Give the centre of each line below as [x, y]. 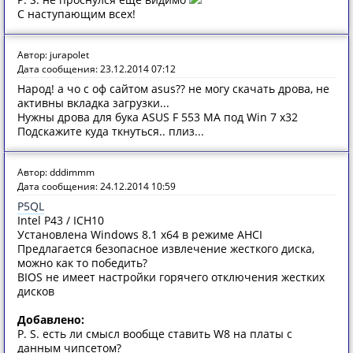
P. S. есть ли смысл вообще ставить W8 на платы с [155, 334]
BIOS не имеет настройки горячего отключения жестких [171, 277]
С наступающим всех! [76, 14]
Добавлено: [51, 320]
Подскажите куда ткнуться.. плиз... [111, 131]
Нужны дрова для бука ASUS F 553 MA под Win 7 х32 [158, 117]
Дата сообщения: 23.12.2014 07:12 [97, 69]
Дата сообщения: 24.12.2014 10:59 [97, 186]
